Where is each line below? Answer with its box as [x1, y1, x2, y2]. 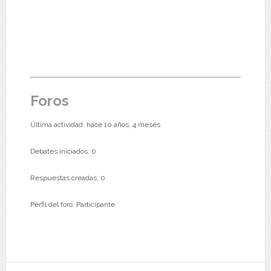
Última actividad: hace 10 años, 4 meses [30, 120, 160, 129]
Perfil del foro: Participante [30, 200, 115, 209]
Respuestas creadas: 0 [30, 174, 105, 182]
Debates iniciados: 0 [30, 147, 96, 155]
